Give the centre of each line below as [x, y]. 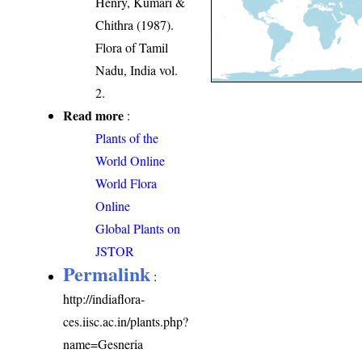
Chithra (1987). [135, 25]
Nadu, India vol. [137, 70]
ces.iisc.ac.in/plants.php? [126, 322]
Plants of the [127, 138]
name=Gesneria [103, 344]
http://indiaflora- [104, 299]
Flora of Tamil [132, 48]
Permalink [107, 274]
